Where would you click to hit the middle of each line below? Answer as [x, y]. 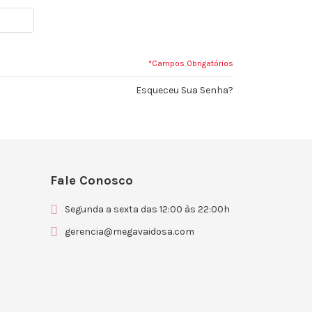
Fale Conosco [92, 180]
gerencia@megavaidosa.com [130, 232]
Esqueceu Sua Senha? [184, 90]
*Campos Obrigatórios [190, 63]
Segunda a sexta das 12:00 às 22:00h [148, 210]
